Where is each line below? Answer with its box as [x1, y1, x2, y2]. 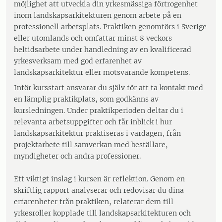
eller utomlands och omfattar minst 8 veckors [14, 34, 172, 43]
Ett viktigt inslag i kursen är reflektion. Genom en [14, 174, 185, 183]
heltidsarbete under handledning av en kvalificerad [14, 45, 191, 54]
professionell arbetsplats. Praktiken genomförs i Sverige [14, 22, 207, 31]
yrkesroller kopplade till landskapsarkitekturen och [14, 209, 191, 218]
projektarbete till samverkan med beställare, [14, 140, 168, 149]
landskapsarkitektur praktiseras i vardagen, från [14, 129, 181, 138]
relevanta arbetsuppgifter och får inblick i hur [14, 117, 172, 126]
